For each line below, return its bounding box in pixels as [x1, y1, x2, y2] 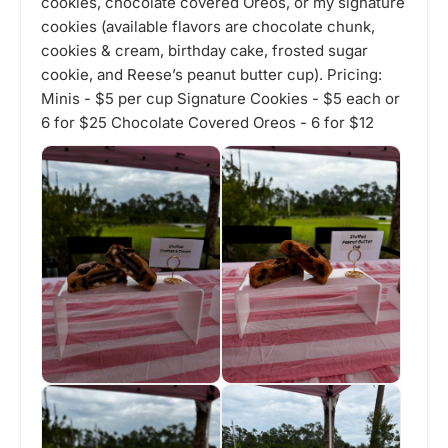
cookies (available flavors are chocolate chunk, [41, 16, 375, 36]
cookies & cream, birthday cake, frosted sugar [41, 40, 368, 60]
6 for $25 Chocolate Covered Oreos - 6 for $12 [41, 112, 374, 132]
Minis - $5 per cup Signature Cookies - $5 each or [41, 88, 400, 108]
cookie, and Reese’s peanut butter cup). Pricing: [41, 64, 382, 84]
